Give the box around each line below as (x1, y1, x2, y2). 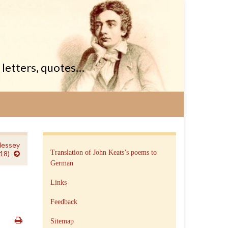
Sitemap (50, 217, 74, 225)
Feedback (50, 198, 77, 206)
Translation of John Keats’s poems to (50, 149, 157, 156)
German (50, 159, 73, 167)
